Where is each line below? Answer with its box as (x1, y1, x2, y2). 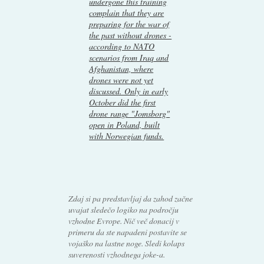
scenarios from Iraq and (89, 52, 169, 64)
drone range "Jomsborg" (89, 108, 170, 120)
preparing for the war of (89, 18, 170, 30)
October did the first (89, 97, 156, 108)
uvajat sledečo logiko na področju (68, 204, 179, 216)
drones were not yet (89, 74, 154, 86)
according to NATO (89, 41, 155, 52)
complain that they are (89, 7, 164, 19)
